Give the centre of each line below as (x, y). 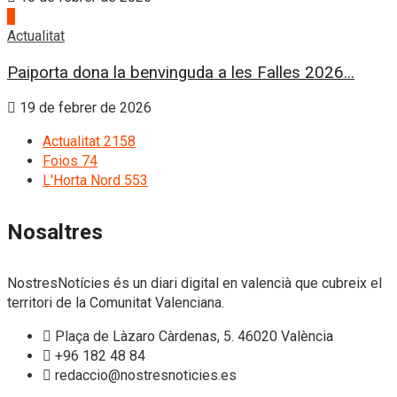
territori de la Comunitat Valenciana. (116, 303)
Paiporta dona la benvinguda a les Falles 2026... (181, 72)
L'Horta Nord (82, 181)
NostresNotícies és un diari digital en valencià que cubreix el (195, 284)
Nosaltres (55, 233)
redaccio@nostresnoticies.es (146, 376)
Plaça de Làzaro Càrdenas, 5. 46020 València (194, 337)
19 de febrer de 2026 (84, 108)
